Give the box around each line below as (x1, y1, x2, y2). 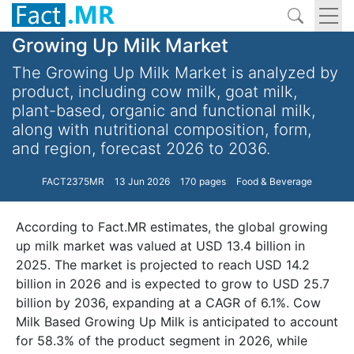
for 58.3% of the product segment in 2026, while (16, 333, 307, 348)
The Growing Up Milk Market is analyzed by (12, 63, 338, 82)
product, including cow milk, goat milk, (12, 82, 297, 101)
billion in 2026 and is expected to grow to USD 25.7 (16, 276, 330, 292)
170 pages (180, 175, 226, 187)
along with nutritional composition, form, (12, 120, 311, 139)
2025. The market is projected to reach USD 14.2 (16, 257, 310, 273)
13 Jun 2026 (115, 175, 170, 187)
